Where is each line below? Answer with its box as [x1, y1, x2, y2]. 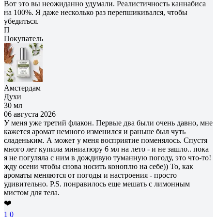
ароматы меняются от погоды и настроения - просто [4, 170, 177, 179]
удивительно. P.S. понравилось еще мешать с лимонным [4, 179, 190, 188]
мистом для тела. [4, 188, 60, 197]
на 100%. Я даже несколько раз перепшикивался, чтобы [4, 8, 187, 16]
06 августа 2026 [4, 109, 56, 118]
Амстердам [4, 83, 41, 92]
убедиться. [4, 16, 39, 25]
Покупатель [4, 34, 43, 43]
